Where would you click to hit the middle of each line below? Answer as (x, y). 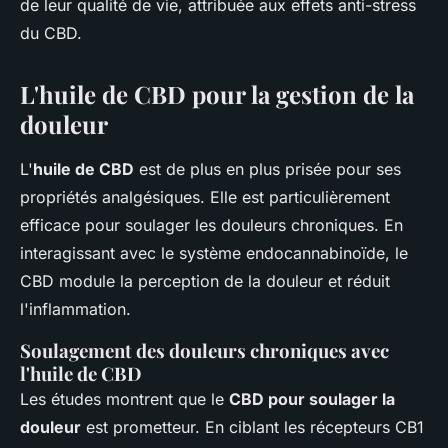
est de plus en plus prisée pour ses (267, 169)
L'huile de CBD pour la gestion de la (217, 94)
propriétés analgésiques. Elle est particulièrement (205, 197)
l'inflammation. (75, 309)
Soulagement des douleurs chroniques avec (204, 350)
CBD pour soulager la (312, 399)
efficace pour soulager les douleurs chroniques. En (211, 225)
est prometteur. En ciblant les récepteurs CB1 (252, 427)
